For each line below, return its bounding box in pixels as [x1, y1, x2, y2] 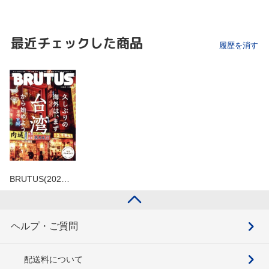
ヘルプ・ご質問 [11, 220, 78, 231]
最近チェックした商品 [11, 34, 143, 53]
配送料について [24, 254, 83, 264]
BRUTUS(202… [10, 174, 70, 184]
